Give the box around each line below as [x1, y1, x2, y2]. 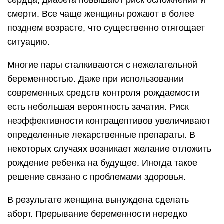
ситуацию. [7, 37, 50, 47]
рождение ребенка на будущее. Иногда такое [7, 158, 197, 168]
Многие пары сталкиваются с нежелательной [7, 60, 197, 70]
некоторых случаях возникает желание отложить [7, 144, 211, 154]
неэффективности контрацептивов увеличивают [7, 116, 210, 126]
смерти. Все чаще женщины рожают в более [7, 9, 194, 19]
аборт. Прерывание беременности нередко [7, 209, 187, 219]
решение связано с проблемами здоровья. [7, 172, 186, 182]
